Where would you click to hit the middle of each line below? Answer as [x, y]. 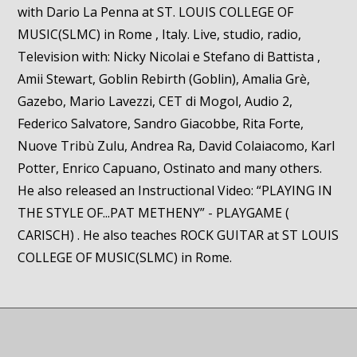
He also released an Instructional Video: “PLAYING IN [175, 190]
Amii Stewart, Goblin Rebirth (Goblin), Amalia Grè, [164, 79]
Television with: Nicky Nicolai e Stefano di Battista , [169, 57]
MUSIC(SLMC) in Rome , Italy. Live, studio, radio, [160, 34]
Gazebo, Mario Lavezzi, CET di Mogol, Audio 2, [155, 101]
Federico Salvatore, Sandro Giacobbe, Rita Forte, [161, 124]
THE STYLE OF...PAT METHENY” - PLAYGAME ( [154, 213]
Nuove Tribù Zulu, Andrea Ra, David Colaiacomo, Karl [177, 146]
